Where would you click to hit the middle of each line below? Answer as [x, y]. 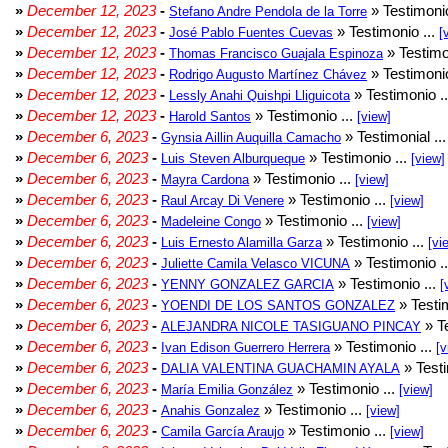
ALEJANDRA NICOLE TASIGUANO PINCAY [291, 326]
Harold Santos [210, 116]
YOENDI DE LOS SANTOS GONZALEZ [278, 305]
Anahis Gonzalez [210, 410]
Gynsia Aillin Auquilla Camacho [251, 137]
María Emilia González [227, 389]
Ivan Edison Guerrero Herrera [245, 347]
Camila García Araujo [222, 431]
